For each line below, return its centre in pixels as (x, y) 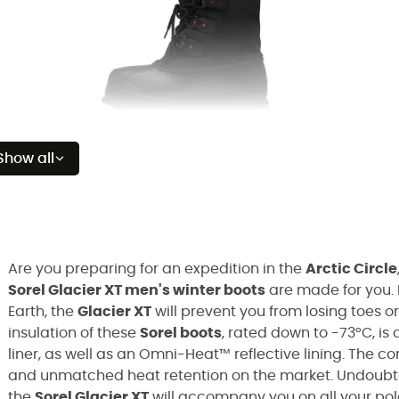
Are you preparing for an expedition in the (157, 269)
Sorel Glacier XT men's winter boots (137, 290)
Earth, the (43, 312)
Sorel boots (181, 333)
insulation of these (74, 333)
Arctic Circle (351, 269)
